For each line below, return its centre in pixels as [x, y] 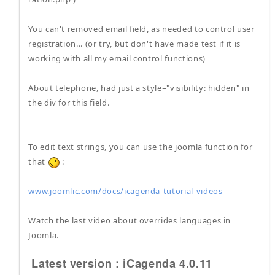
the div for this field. [69, 103]
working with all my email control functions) [117, 58]
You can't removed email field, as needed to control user [141, 29]
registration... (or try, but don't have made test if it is [134, 44]
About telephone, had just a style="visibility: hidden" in [139, 88]
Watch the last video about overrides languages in [130, 220]
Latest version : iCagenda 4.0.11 [122, 263]
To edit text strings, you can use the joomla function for [141, 147]
